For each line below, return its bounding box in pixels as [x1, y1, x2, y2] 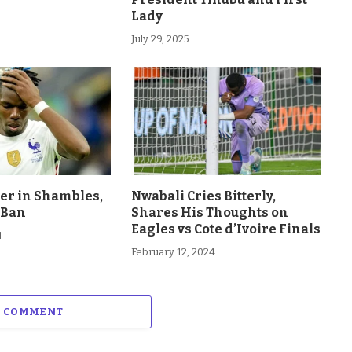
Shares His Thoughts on [130, 204, 288, 220]
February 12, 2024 [130, 245, 215, 258]
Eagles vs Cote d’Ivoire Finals [130, 221, 321, 236]
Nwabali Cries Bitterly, [130, 188, 276, 203]
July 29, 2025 [130, 32, 189, 45]
